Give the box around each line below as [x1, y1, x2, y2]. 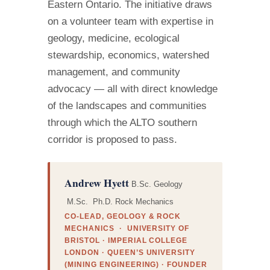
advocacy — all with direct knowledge [48, 83, 218, 95]
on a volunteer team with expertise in [48, 16, 214, 28]
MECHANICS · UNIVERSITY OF [64, 224, 190, 233]
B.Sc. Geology [131, 179, 183, 189]
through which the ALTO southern [48, 117, 198, 129]
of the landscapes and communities [48, 100, 207, 112]
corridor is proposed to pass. [48, 134, 178, 146]
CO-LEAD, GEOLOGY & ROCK [64, 212, 181, 221]
